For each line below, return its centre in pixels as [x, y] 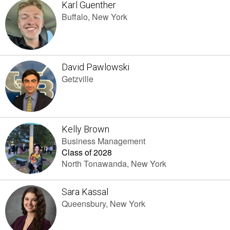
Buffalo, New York [94, 17]
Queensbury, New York [103, 204]
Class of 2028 [87, 152]
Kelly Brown [85, 129]
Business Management [103, 141]
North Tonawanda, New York [114, 164]
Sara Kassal [85, 192]
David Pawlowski [95, 67]
